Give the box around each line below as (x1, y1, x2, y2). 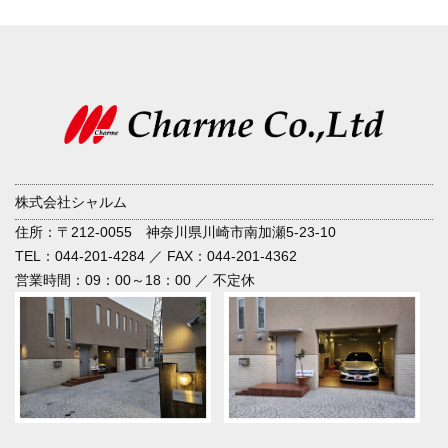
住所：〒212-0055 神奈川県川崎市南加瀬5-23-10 (15, 223, 336, 240)
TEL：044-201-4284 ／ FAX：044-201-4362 (15, 247, 297, 264)
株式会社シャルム (15, 193, 127, 210)
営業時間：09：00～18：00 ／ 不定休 (15, 271, 255, 288)
